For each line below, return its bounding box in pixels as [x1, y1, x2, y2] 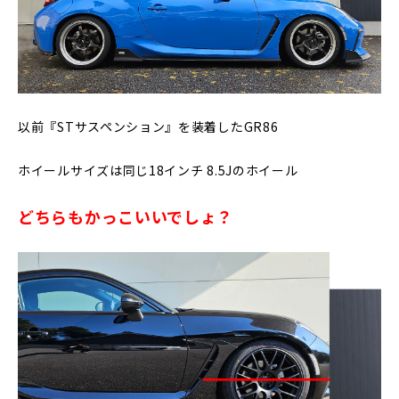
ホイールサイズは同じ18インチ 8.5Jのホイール [18, 160, 298, 179]
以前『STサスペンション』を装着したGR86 [18, 117, 279, 135]
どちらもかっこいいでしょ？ [18, 204, 234, 228]
